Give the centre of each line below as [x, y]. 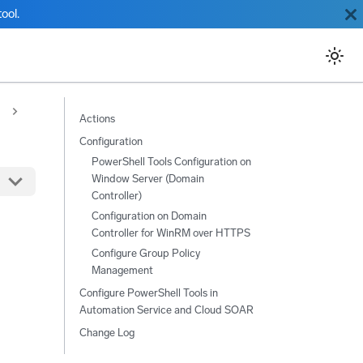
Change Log [107, 332]
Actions [97, 118]
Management [122, 270]
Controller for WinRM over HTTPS [171, 233]
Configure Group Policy [145, 253]
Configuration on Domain [149, 216]
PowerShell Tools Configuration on [171, 161]
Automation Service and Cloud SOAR [166, 310]
